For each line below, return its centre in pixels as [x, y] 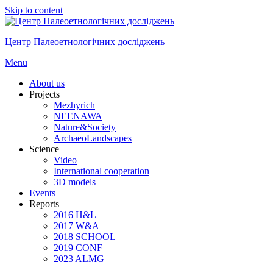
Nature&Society [85, 127]
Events [42, 193]
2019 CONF [78, 248]
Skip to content [34, 10]
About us [47, 83]
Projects [44, 94]
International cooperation [101, 171]
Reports [44, 204]
